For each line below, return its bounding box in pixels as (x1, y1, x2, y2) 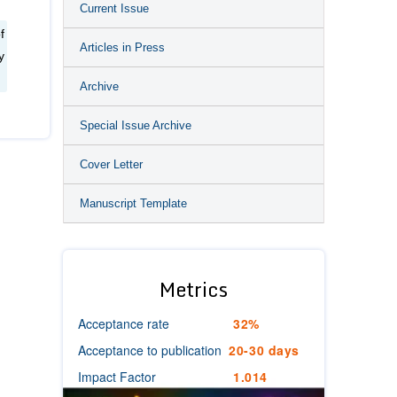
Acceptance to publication (78, 341, 222, 359)
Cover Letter (80, 158, 143, 171)
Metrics (160, 274, 228, 305)
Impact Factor (78, 368, 156, 385)
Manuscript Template (80, 197, 187, 210)
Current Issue (80, 2, 149, 15)
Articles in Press (80, 41, 165, 54)
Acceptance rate (78, 315, 169, 332)
